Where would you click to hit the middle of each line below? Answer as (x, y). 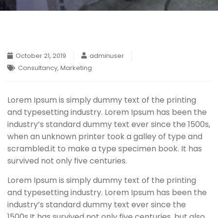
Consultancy (38, 68)
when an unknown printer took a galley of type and (105, 136)
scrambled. (29, 149)
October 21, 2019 (41, 56)
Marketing (76, 68)
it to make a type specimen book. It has (126, 149)
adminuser (107, 56)
